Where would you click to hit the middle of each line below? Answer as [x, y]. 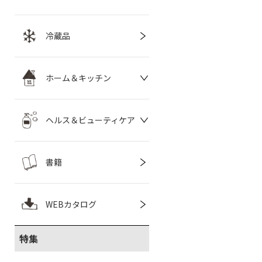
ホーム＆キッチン [78, 78]
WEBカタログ [71, 204]
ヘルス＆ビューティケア [90, 120]
